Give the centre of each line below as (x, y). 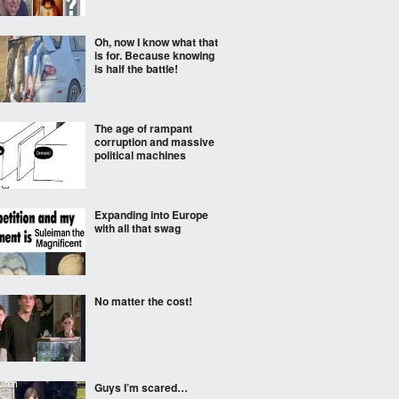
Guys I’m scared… (141, 387)
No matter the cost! (143, 301)
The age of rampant (143, 128)
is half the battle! (136, 69)
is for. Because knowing (155, 55)
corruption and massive (155, 142)
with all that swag (138, 228)
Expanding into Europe (151, 215)
